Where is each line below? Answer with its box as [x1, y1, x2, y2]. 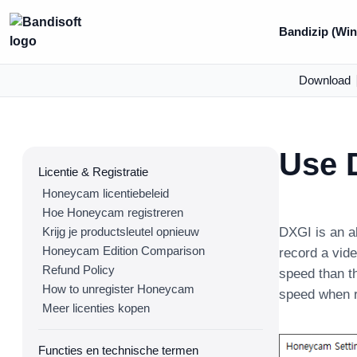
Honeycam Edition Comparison [42, 244, 205, 257]
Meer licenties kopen [42, 301, 150, 315]
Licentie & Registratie [38, 165, 148, 178]
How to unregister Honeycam [42, 282, 194, 296]
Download [298, 73, 351, 87]
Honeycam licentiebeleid [42, 186, 169, 200]
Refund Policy [42, 263, 115, 277]
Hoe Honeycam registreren [42, 206, 183, 219]
